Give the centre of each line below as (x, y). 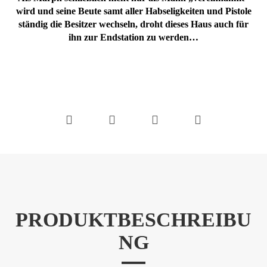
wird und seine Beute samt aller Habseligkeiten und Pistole (133, 11)
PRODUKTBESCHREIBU (133, 220)
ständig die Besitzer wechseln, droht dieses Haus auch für (133, 24)
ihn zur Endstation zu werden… (133, 37)
